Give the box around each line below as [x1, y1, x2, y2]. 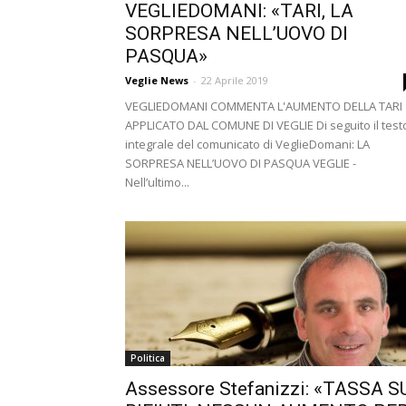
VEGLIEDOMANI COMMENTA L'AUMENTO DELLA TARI [125, 98, 402, 114]
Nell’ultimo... [125, 174, 189, 190]
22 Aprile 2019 [201, 73, 268, 87]
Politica [130, 352, 165, 364]
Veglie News [125, 73, 188, 87]
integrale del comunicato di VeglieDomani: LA [125, 136, 370, 152]
